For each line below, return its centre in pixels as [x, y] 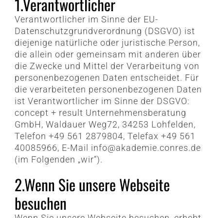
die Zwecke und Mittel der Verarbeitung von [107, 66]
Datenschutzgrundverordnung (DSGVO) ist [105, 31]
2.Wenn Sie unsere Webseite [92, 185]
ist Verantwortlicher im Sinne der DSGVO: [102, 101]
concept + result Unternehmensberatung [100, 113]
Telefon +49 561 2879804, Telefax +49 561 [105, 136]
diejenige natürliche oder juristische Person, [107, 43]
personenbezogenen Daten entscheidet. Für [107, 78]
